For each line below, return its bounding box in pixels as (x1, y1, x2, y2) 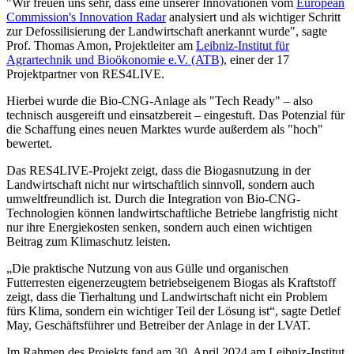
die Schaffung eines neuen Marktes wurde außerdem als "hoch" (6, 122, 323, 136)
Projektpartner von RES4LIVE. (6, 66, 164, 81)
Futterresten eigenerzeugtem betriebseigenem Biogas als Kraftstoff (6, 275, 336, 289)
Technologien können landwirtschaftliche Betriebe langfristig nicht (6, 205, 337, 220)
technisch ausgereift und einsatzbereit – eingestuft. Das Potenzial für (6, 107, 345, 122)
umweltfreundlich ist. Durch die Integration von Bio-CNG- (6, 191, 300, 205)
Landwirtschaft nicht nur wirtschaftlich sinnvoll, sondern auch (6, 177, 314, 191)
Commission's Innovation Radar (6, 9, 166, 24)
